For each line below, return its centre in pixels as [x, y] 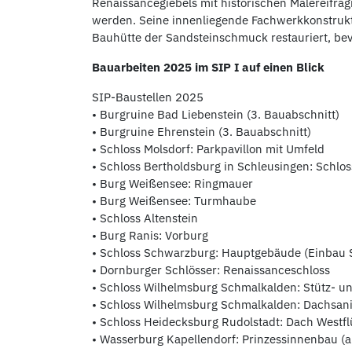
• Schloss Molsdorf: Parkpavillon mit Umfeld [208, 149]
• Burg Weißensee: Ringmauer [172, 183]
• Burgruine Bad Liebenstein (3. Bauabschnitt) [216, 114]
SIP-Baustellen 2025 [148, 97]
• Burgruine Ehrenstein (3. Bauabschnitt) [202, 132]
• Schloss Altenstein [145, 218]
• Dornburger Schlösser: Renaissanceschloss [211, 270]
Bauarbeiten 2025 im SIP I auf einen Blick [208, 67]
